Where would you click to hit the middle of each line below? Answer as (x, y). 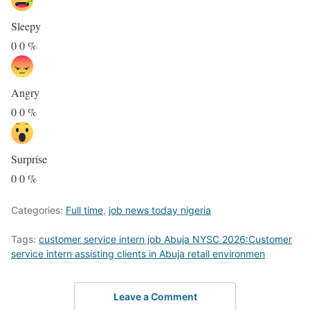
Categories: (38, 210)
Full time (84, 210)
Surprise (29, 158)
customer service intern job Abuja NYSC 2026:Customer (165, 239)
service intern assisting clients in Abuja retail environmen (138, 253)
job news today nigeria (160, 210)
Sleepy (26, 26)
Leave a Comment (155, 297)
